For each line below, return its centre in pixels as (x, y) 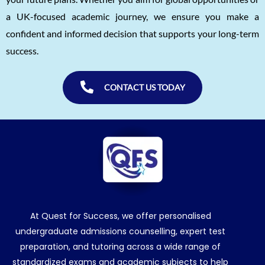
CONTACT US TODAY (144, 87)
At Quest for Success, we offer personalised (120, 216)
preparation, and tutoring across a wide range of (121, 247)
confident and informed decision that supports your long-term (132, 33)
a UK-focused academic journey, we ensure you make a (132, 16)
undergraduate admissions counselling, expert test (121, 231)
